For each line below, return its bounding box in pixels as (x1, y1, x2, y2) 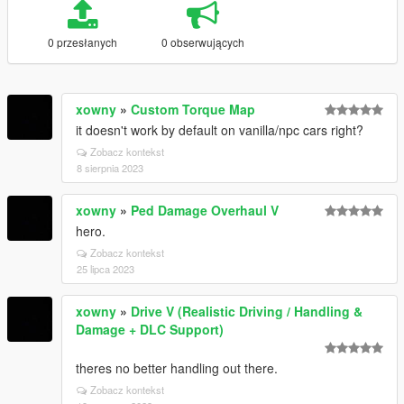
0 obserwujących (161, 34, 244, 50)
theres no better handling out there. (76, 359, 278, 377)
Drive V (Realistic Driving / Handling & (131, 302, 363, 320)
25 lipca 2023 (77, 262, 134, 276)
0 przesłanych (47, 34, 117, 50)
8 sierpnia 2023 (77, 161, 143, 175)
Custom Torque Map (131, 100, 255, 118)
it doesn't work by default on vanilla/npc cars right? (76, 121, 363, 139)
